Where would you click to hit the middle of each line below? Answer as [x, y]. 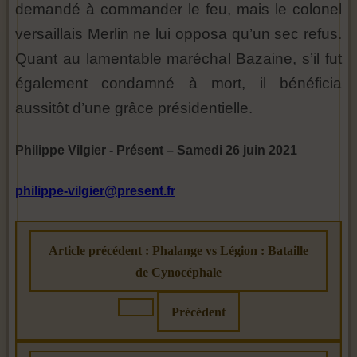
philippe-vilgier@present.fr [95, 191]
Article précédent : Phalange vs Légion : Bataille [178, 250]
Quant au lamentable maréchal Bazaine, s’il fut [178, 59]
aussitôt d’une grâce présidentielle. [134, 108]
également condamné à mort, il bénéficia [178, 84]
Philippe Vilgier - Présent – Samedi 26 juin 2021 [156, 151]
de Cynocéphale [178, 272]
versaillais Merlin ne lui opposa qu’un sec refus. [178, 34]
